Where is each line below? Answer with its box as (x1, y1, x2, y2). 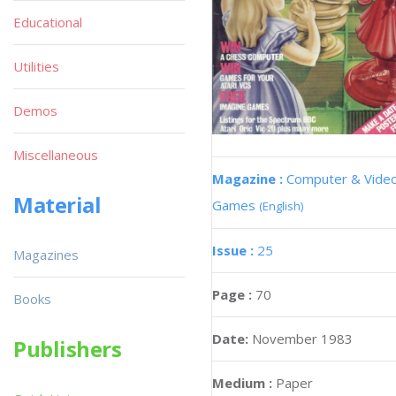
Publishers (13, 334, 122, 363)
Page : (212, 286, 255, 304)
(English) (259, 198, 303, 215)
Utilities (13, 57, 59, 75)
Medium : (212, 374, 272, 392)
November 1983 (252, 330, 353, 348)
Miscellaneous (13, 146, 98, 164)
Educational (13, 13, 82, 31)
